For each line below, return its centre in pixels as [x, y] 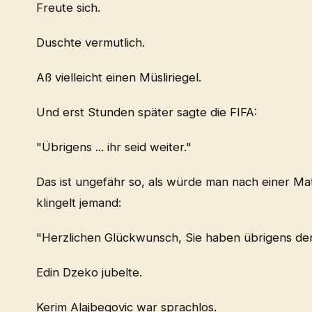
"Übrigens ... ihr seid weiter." [114, 147]
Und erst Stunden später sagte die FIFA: [147, 112]
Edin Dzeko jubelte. [89, 273]
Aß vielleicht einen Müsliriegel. [119, 78]
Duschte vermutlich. [91, 43]
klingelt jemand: [79, 203]
